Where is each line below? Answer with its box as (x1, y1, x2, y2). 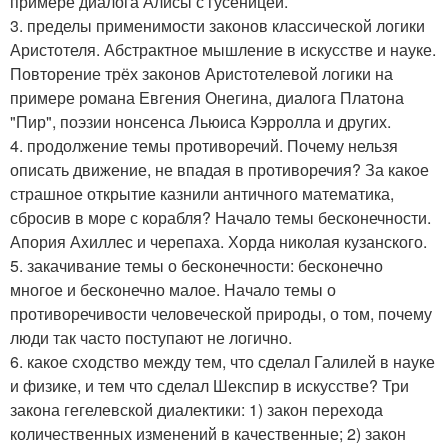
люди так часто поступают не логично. (10, 326, 292, 349)
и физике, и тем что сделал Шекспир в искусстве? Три (10, 374, 409, 397)
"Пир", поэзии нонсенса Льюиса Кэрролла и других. (10, 110, 391, 133)
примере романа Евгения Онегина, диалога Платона (10, 86, 404, 109)
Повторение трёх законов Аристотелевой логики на (10, 62, 393, 85)
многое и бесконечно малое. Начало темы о (10, 278, 336, 301)
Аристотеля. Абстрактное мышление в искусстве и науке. (10, 38, 436, 61)
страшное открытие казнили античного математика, (10, 182, 394, 205)
